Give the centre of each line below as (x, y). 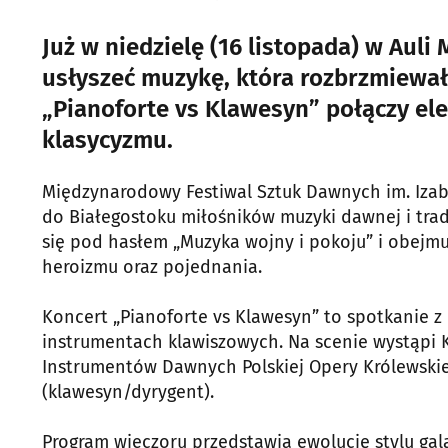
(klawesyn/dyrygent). (128, 392)
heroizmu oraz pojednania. (152, 267)
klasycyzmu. (107, 140)
